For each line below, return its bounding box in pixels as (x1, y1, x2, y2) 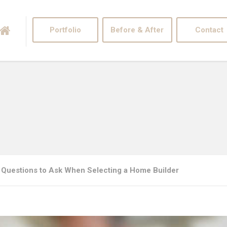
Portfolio (50, 25, 81, 34)
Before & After (110, 25, 164, 34)
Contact (195, 25, 223, 34)
